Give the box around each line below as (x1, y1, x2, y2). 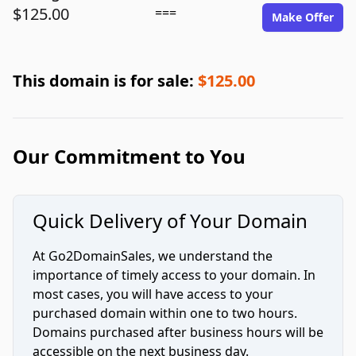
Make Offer (272, 10, 334, 25)
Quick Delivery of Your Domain (33, 207, 308, 234)
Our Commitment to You (13, 143, 246, 169)
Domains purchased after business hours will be (33, 323, 323, 341)
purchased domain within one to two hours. (33, 304, 297, 322)
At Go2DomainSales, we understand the (33, 247, 273, 265)
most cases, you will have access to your (33, 285, 273, 303)
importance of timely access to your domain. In (33, 266, 315, 284)
